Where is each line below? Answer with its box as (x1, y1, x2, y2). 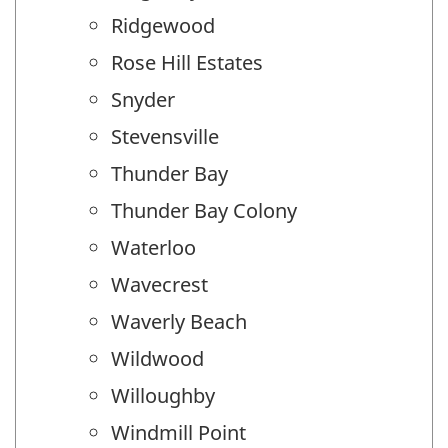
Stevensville (111, 122, 219, 150)
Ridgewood (111, 11, 215, 39)
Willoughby (111, 381, 215, 409)
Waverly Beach (111, 307, 247, 335)
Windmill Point (111, 418, 246, 446)
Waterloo (111, 233, 196, 261)
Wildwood (111, 344, 204, 372)
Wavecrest (111, 270, 208, 298)
